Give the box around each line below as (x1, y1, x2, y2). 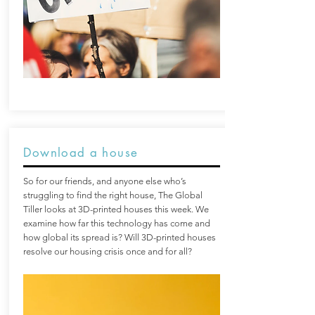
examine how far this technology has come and (22, 218, 210, 229)
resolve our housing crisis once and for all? (22, 246, 192, 257)
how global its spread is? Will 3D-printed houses (22, 232, 216, 243)
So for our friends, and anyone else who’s (22, 176, 186, 186)
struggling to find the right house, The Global (22, 190, 202, 200)
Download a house (22, 145, 139, 160)
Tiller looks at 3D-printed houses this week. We (22, 204, 209, 214)
